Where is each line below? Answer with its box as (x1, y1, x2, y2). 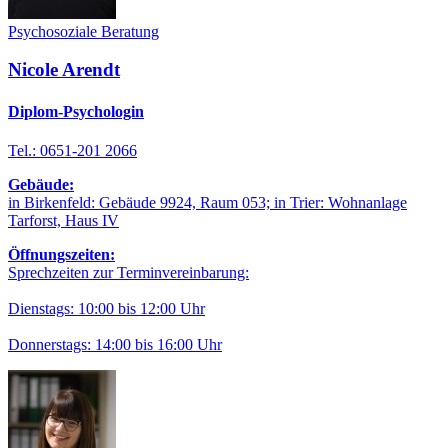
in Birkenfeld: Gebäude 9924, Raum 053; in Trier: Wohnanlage (8, 193, 407, 211)
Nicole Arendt (8, 59, 120, 81)
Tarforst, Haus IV (8, 211, 119, 229)
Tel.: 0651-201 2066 (8, 141, 137, 159)
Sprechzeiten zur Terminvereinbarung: (8, 263, 249, 281)
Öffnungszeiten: (8, 245, 115, 263)
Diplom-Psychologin (8, 102, 144, 120)
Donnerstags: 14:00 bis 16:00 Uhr (8, 335, 222, 353)
